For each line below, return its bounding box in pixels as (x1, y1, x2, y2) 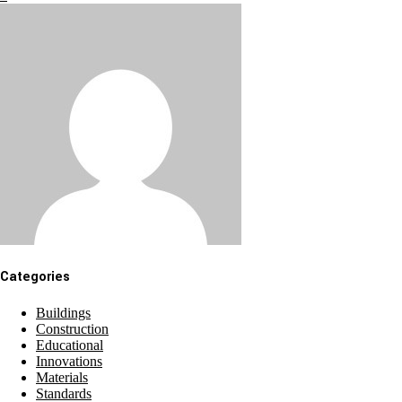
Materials (36, 370, 88, 386)
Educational (36, 337, 103, 354)
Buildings (36, 305, 91, 321)
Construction (36, 321, 109, 337)
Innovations (36, 354, 102, 370)
